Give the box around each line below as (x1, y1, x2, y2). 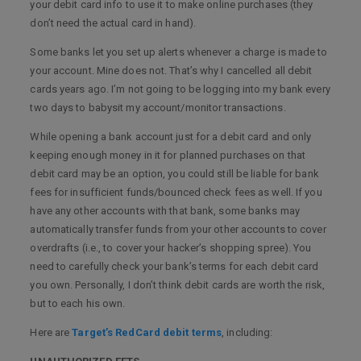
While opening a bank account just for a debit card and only (30, 131, 312, 143)
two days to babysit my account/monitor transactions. (30, 102, 286, 114)
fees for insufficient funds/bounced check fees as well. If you (30, 186, 322, 198)
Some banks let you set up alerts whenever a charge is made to (30, 46, 328, 58)
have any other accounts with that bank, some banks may (30, 205, 300, 217)
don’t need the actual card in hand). (30, 17, 197, 29)
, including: (222, 326, 273, 338)
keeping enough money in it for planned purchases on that (30, 149, 306, 161)
